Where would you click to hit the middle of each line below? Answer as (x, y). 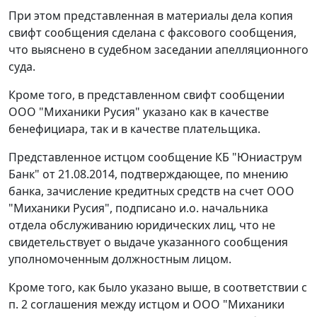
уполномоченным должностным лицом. (120, 259)
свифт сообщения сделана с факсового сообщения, (152, 33)
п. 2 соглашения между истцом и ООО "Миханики (146, 305)
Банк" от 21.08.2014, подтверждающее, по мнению (148, 174)
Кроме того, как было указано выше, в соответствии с (158, 288)
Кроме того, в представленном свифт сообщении (146, 95)
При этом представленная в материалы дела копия (151, 16)
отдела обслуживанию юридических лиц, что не (142, 225)
